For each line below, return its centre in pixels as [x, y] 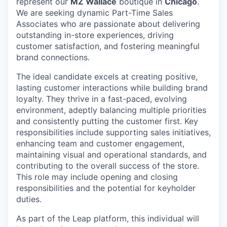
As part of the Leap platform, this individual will [108, 218]
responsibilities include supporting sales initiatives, [113, 132]
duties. [29, 199]
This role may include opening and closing [97, 177]
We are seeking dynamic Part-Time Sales [94, 13]
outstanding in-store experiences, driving [95, 35]
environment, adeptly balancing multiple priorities [111, 110]
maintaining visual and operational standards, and [111, 155]
